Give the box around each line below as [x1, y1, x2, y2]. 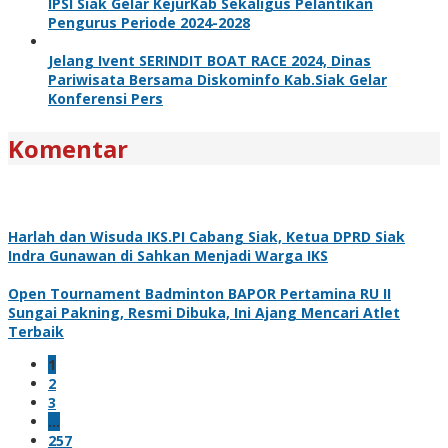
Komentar [8, 131, 128, 165]
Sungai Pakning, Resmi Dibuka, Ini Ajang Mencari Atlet [8, 302, 400, 322]
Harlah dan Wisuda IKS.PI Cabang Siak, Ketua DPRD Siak [8, 226, 405, 246]
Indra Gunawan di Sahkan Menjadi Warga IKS [8, 245, 328, 265]
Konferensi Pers [48, 88, 163, 108]
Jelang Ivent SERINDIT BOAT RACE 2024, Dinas [48, 50, 371, 70]
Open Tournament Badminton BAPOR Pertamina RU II [8, 283, 391, 303]
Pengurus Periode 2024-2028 [48, 12, 250, 32]
